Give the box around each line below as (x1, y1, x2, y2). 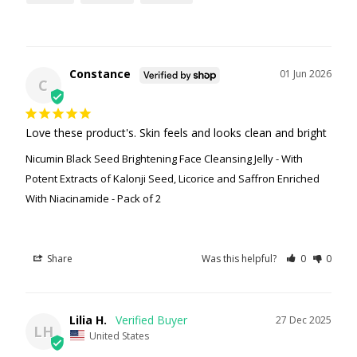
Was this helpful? (202, 252, 280, 266)
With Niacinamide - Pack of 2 (25, 191, 161, 206)
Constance (69, 66, 131, 82)
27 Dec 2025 (276, 313, 332, 328)
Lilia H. (69, 312, 107, 328)
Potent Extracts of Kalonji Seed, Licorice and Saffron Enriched (25, 171, 320, 186)
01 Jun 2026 (280, 67, 332, 81)
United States (88, 328, 149, 343)
